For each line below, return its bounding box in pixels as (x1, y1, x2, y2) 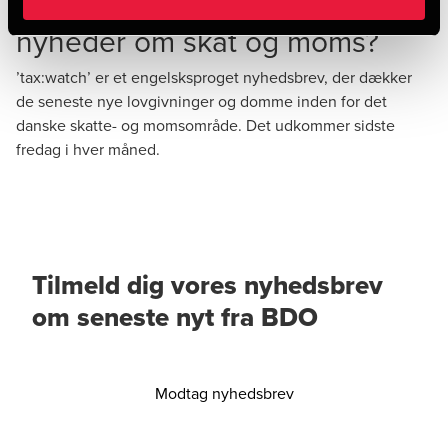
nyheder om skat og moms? (16, 20, 379, 62)
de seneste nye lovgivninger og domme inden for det (16, 90, 387, 112)
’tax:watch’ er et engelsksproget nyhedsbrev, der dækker (16, 66, 412, 88)
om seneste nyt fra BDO (32, 298, 318, 336)
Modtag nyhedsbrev (154, 382, 294, 404)
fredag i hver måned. (16, 138, 160, 160)
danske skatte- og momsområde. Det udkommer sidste (16, 114, 395, 136)
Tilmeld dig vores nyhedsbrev (32, 266, 383, 304)
